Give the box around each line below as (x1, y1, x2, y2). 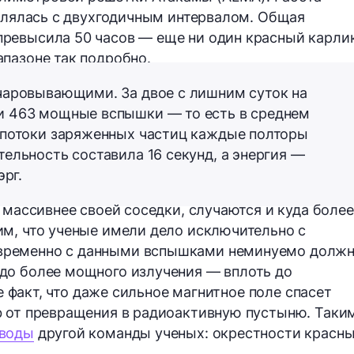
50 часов (73, 28, 135, 46)
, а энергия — (213, 145, 305, 163)
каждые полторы (190, 125, 308, 142)
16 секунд (147, 145, 213, 163)
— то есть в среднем (163, 104, 311, 122)
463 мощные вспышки (8, 104, 164, 122)
